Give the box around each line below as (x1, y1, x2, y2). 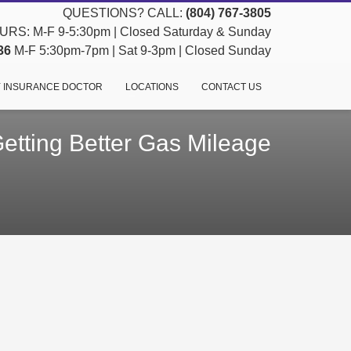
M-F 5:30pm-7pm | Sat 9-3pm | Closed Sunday (11, 44, 271, 57)
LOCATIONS (125, 81, 179, 92)
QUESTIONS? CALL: (63, 6, 186, 20)
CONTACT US (201, 81, 262, 92)
